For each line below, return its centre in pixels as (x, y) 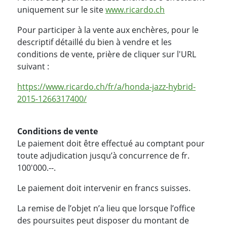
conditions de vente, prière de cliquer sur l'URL (107, 54)
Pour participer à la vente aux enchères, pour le (108, 30)
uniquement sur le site (61, 10)
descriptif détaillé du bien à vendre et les (94, 42)
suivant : (33, 67)
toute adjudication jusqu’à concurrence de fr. (103, 156)
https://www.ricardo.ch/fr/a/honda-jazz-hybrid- (106, 87)
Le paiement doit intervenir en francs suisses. (104, 188)
